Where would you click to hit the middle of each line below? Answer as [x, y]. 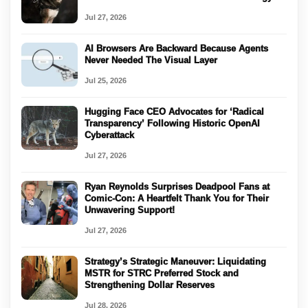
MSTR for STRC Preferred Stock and [162, 273]
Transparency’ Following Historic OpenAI [172, 123]
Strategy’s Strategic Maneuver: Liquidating [175, 261]
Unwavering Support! [130, 210]
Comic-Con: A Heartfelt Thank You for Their [177, 198]
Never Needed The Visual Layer [151, 60]
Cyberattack [109, 135]
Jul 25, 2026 [106, 80]
